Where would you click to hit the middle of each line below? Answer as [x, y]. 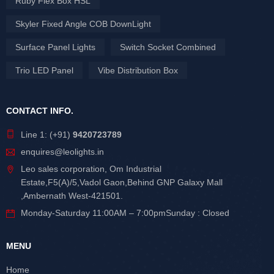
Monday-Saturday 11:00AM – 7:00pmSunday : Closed [125, 213]
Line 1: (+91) [47, 135]
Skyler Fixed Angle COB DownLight [83, 24]
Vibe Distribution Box [138, 71]
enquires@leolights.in [62, 152]
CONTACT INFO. [40, 111]
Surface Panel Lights [55, 47]
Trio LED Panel [44, 71]
